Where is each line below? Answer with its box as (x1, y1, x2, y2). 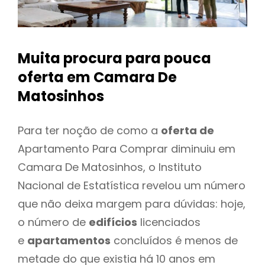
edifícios (89, 214, 137, 230)
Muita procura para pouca (18, 49, 211, 69)
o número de (18, 214, 89, 230)
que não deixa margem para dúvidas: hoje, (18, 196, 245, 211)
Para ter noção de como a (18, 122, 161, 138)
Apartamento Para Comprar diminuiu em (18, 141, 235, 156)
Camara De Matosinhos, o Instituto (18, 159, 202, 174)
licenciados (137, 214, 201, 230)
